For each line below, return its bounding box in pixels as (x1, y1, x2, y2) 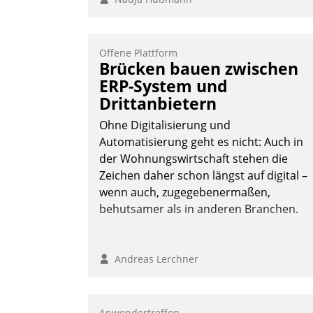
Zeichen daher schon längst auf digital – (99, 168, 307, 184)
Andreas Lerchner (109, 252, 198, 266)
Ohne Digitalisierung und (99, 117, 231, 133)
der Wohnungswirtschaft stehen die (99, 151, 288, 167)
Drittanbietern (99, 92, 217, 115)
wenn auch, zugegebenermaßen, (99, 184, 270, 201)
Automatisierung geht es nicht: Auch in (99, 134, 303, 150)
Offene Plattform (99, 46, 177, 60)
